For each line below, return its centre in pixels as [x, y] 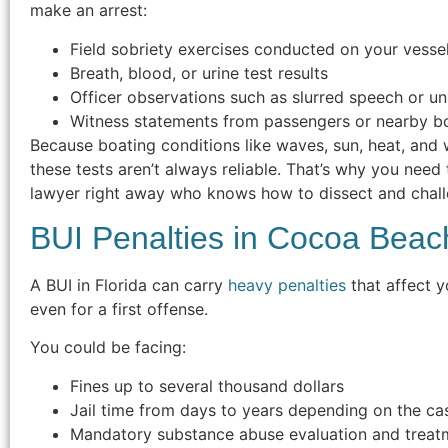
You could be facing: [108, 347]
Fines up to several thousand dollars [207, 385]
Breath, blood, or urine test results [199, 72]
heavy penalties [287, 285]
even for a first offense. [119, 309]
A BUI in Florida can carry [129, 285]
